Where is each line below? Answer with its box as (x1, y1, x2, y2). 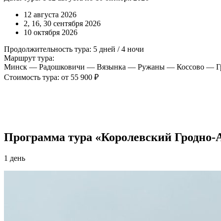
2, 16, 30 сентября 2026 (24, 19, 101, 28)
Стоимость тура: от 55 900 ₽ (4, 73, 99, 81)
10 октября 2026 (24, 28, 77, 37)
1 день (4, 153, 25, 162)
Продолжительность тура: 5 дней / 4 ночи (4, 44, 144, 53)
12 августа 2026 (24, 10, 76, 19)
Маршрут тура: (4, 53, 54, 62)
